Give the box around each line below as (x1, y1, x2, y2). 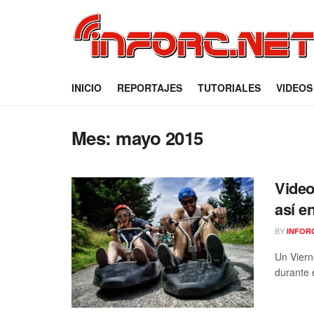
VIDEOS (276, 81, 313, 95)
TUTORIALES (198, 81, 261, 95)
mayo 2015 (116, 125, 203, 151)
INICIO (71, 81, 102, 95)
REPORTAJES (117, 81, 182, 95)
